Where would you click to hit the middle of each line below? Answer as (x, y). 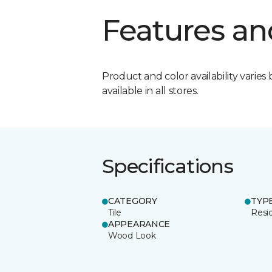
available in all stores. (150, 90)
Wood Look (132, 235)
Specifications (168, 166)
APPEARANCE (139, 224)
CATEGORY (133, 201)
